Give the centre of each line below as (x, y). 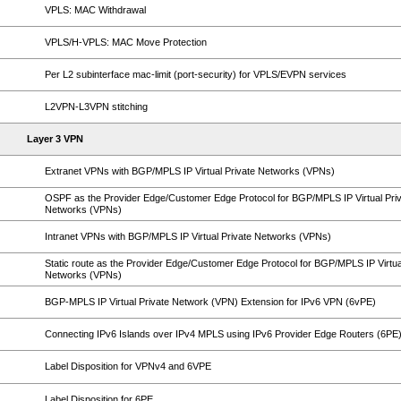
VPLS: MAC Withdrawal (95, 10)
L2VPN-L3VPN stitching (96, 107)
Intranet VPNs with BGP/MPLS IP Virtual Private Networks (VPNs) (188, 236)
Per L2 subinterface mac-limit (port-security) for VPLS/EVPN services (196, 74)
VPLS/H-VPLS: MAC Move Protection (126, 42)
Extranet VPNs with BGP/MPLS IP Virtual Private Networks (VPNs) (190, 171)
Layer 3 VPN (55, 139)
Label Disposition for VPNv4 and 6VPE (128, 366)
